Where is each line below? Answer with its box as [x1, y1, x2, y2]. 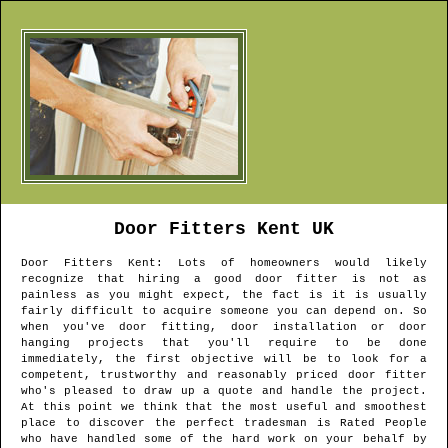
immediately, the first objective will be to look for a [21, 353, 427, 366]
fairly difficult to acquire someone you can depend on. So [21, 305, 427, 318]
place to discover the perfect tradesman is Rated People [21, 417, 427, 430]
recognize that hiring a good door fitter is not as [21, 273, 427, 286]
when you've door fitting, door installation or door [21, 321, 427, 334]
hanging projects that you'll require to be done [21, 337, 427, 350]
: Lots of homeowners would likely [156, 257, 427, 270]
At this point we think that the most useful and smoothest [21, 401, 427, 414]
